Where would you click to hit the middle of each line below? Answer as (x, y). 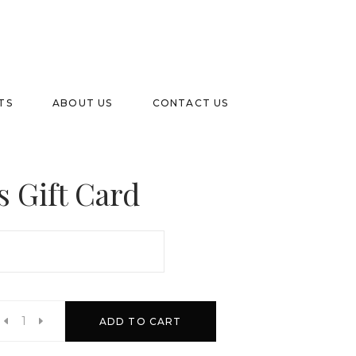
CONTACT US (190, 103)
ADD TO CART (140, 321)
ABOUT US (82, 103)
